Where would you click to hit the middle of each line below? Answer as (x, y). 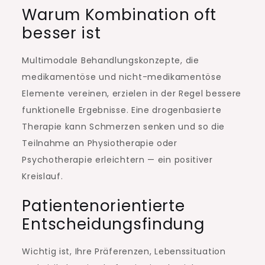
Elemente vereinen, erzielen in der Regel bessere (132, 94)
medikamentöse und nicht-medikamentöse (122, 77)
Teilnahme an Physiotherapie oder (100, 143)
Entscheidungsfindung (113, 224)
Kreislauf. (43, 177)
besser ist (62, 33)
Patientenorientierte (104, 206)
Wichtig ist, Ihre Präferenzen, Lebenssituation (124, 252)
